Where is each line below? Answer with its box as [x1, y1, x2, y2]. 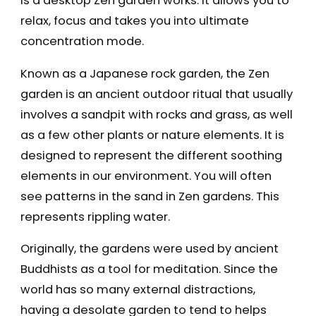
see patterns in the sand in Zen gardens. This [20, 188, 279, 205]
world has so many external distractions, [20, 281, 255, 298]
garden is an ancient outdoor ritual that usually [20, 85, 293, 102]
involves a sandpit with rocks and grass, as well [20, 106, 293, 123]
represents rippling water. [20, 208, 170, 225]
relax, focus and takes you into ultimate [20, 13, 249, 30]
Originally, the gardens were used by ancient [20, 241, 279, 257]
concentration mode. [20, 33, 144, 50]
